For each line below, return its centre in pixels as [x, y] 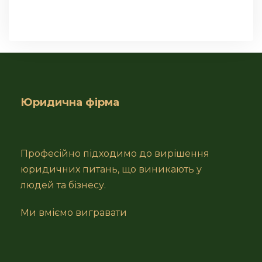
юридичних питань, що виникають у [111, 169]
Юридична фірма [70, 102]
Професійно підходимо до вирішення [115, 153]
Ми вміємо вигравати [74, 212]
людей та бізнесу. [63, 185]
